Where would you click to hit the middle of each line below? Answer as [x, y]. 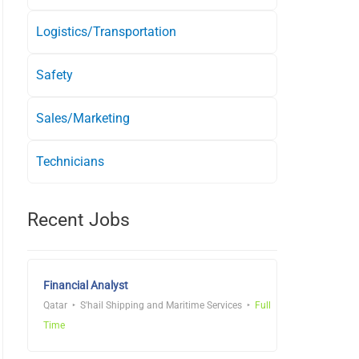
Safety [54, 75]
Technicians [70, 161]
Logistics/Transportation [106, 31]
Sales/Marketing [83, 118]
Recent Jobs [79, 220]
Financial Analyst [86, 285]
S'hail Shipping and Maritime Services [161, 305]
